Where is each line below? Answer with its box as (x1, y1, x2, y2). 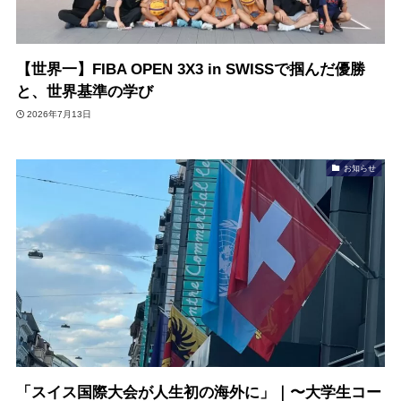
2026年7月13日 (27, 108, 92, 119)
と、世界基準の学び (15, 83, 153, 101)
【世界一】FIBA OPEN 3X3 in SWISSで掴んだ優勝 (15, 61, 365, 79)
